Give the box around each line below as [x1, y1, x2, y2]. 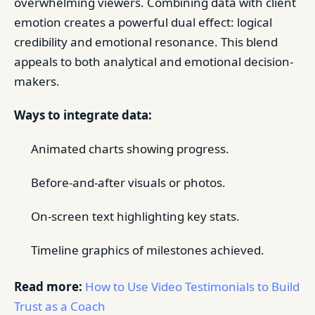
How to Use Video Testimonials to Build [85, 278, 300, 295]
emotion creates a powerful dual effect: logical [14, 13, 272, 30]
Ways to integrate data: [14, 106, 152, 123]
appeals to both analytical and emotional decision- [14, 53, 293, 70]
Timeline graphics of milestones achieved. [31, 241, 264, 258]
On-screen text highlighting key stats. [31, 207, 240, 224]
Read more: [14, 278, 82, 295]
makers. [14, 72, 60, 89]
